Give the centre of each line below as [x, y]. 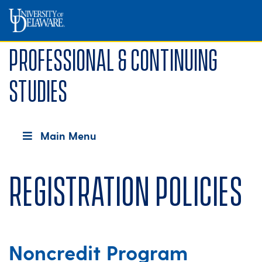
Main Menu [68, 135]
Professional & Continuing [113, 58]
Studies [38, 89]
